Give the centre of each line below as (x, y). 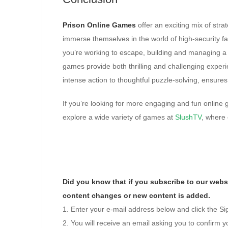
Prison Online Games (99, 25)
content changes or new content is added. (136, 195)
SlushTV (188, 117)
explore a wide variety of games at (119, 117)
